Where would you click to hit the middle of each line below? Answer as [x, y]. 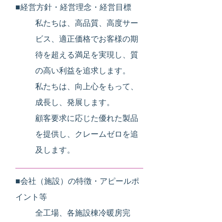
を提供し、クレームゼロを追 [87, 134]
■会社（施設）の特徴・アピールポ [77, 181]
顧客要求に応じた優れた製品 [87, 118]
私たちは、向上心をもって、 [87, 87]
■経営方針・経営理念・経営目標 [73, 7]
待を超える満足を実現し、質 [87, 55]
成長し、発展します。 [75, 103]
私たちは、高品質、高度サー [87, 23]
